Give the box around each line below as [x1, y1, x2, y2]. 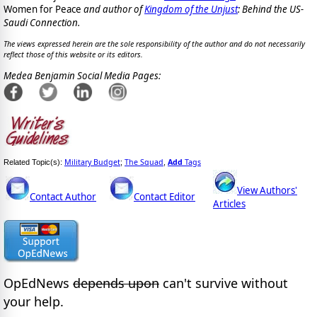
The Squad [125, 156, 163, 167]
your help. [4, 293, 64, 311]
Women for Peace [4, 2, 83, 16]
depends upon [73, 275, 159, 292]
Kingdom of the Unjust [144, 2, 238, 16]
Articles [213, 197, 246, 210]
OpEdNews [4, 275, 73, 292]
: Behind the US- [238, 2, 304, 16]
